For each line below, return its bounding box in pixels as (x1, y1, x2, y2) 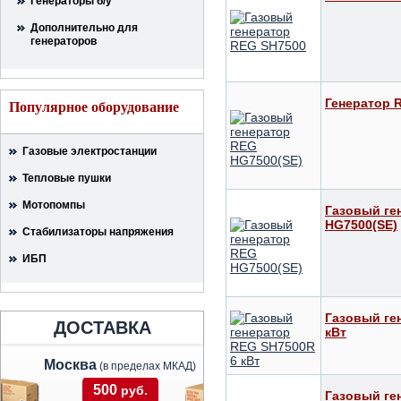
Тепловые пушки (22, 172, 111, 184)
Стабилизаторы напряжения (22, 226, 174, 238)
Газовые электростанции (22, 145, 157, 158)
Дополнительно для (30, 21, 138, 34)
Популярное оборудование (9, 99, 179, 115)
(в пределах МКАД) (97, 360, 196, 372)
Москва (44, 357, 97, 372)
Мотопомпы (22, 199, 85, 211)
